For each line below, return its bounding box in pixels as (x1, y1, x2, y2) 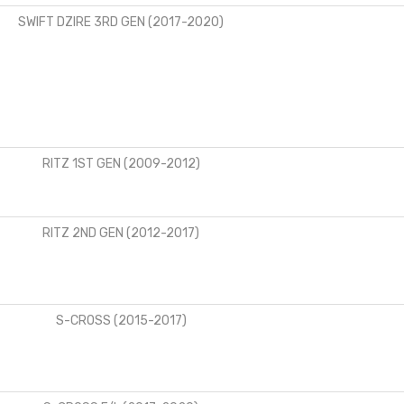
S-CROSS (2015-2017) (55, 312, 187, 328)
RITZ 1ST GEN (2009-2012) (41, 155, 200, 171)
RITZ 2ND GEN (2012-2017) (42, 225, 199, 241)
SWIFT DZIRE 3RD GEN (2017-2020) (18, 14, 224, 30)
